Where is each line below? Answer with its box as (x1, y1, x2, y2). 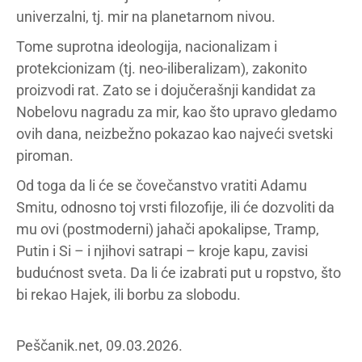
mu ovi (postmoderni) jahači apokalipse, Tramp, (16, 220, 319, 238)
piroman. (16, 146, 74, 164)
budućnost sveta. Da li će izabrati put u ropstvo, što (16, 263, 341, 281)
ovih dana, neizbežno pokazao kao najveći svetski (16, 124, 333, 142)
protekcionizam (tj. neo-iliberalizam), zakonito (16, 59, 307, 77)
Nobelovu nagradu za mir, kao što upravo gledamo (16, 103, 337, 120)
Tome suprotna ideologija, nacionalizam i (16, 37, 277, 55)
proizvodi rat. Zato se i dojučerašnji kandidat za (16, 81, 316, 99)
